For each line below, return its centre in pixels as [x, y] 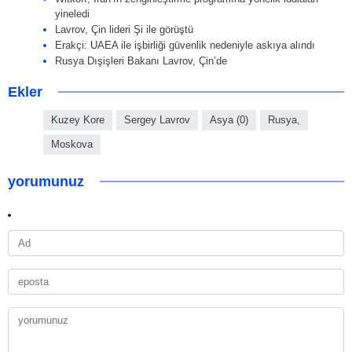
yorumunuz [46, 182]
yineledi [72, 14]
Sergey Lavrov [157, 120]
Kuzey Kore [78, 120]
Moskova [72, 145]
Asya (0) [229, 120]
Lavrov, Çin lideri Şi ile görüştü [124, 30]
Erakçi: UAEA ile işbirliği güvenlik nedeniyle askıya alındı [185, 46]
